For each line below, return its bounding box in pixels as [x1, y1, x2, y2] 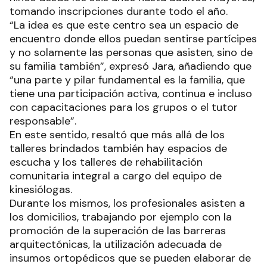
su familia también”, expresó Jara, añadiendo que [10, 58, 252, 73]
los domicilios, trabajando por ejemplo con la [10, 209, 232, 224]
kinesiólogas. [10, 182, 75, 197]
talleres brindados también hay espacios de [10, 141, 227, 156]
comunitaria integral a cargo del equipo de [10, 168, 222, 183]
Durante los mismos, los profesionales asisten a [10, 195, 245, 210]
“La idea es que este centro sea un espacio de [10, 17, 238, 32]
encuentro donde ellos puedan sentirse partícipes [10, 31, 257, 46]
